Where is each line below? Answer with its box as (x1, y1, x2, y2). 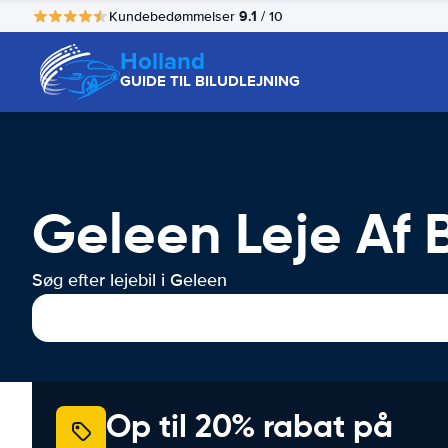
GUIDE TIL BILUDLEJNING (120, 70, 300, 92)
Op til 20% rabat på (106, 406, 393, 446)
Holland (120, 43, 205, 78)
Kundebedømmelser (109, 7, 239, 25)
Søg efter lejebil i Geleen (32, 269, 227, 291)
